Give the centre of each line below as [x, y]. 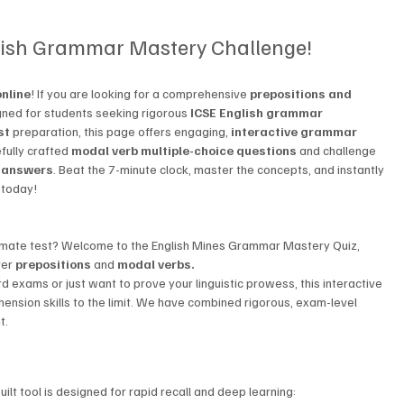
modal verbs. [156, 264]
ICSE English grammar [258, 113]
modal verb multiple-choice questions [184, 151]
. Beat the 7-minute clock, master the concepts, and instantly [220, 170]
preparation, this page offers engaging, [121, 132]
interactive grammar [296, 132]
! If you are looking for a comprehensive [141, 94]
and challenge [338, 151]
